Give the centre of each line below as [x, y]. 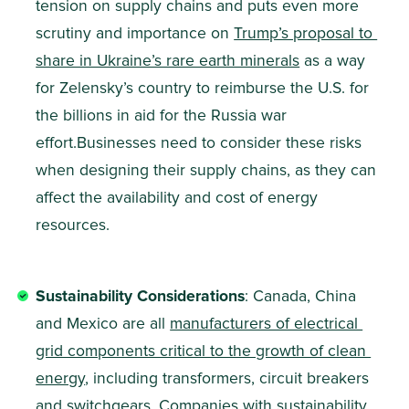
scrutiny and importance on [135, 34]
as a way [335, 62]
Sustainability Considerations [141, 297]
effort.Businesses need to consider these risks [201, 144]
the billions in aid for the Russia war [164, 116]
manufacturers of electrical [267, 325]
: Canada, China [303, 297]
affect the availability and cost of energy [179, 199]
